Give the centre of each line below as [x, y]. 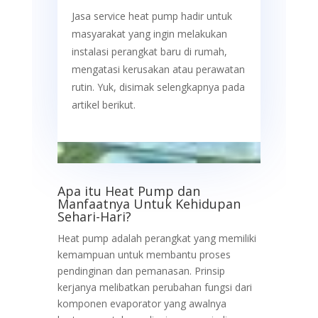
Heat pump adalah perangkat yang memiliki [157, 238]
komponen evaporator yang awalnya [142, 304]
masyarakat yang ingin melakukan [149, 34]
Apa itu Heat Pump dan [128, 191]
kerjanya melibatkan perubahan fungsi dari [154, 287]
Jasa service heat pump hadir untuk [152, 16]
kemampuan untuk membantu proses [144, 255]
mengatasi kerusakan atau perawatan [158, 70]
